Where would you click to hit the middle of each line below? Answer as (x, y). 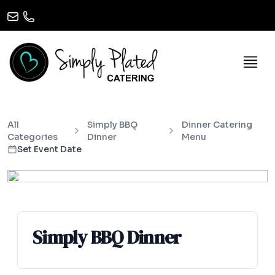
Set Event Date (49, 149)
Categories (33, 137)
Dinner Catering (217, 124)
